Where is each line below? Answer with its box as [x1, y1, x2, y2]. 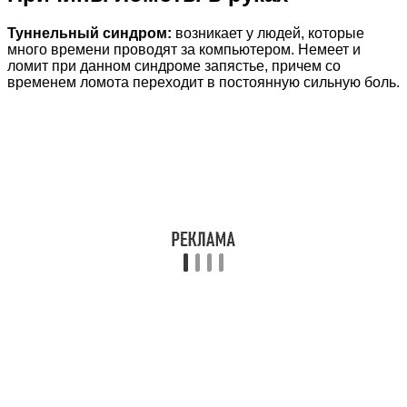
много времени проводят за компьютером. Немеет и [7, 41, 361, 57]
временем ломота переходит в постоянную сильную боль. [7, 74, 400, 90]
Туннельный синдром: [7, 25, 172, 41]
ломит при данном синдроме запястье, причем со [7, 57, 341, 74]
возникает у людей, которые [172, 25, 364, 41]
